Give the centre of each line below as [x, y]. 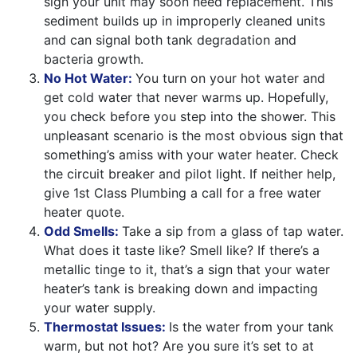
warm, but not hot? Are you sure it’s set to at [179, 345]
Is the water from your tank [251, 326]
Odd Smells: [83, 231]
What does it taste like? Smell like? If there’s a [182, 250]
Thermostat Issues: [106, 326]
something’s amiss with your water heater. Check [191, 154]
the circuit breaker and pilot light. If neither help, [190, 173]
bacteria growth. [94, 59]
